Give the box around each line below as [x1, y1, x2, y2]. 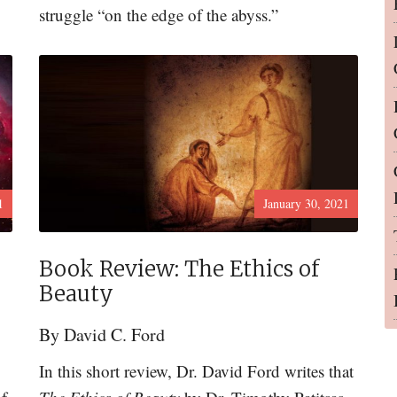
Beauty [39, 280, 113, 307]
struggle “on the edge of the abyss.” [39, 4, 278, 26]
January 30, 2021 [263, 195, 349, 212]
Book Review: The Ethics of [39, 255, 319, 283]
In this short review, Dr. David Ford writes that [39, 360, 354, 382]
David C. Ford [64, 323, 165, 346]
